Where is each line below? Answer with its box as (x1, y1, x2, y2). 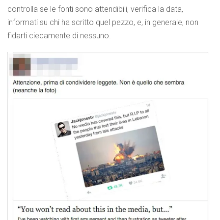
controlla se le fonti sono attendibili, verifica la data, (7, 4, 183, 14)
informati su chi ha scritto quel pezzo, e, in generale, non (7, 17, 198, 27)
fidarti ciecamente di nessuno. (7, 30, 111, 40)
